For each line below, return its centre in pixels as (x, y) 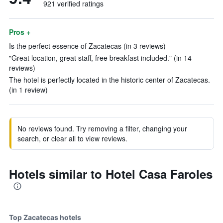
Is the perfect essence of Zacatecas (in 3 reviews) (87, 46)
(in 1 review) (28, 90)
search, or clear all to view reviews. (72, 138)
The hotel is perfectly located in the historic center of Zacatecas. (110, 80)
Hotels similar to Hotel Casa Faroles (111, 174)
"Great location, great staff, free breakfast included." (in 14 (100, 58)
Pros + (20, 32)
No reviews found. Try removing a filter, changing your (102, 128)
